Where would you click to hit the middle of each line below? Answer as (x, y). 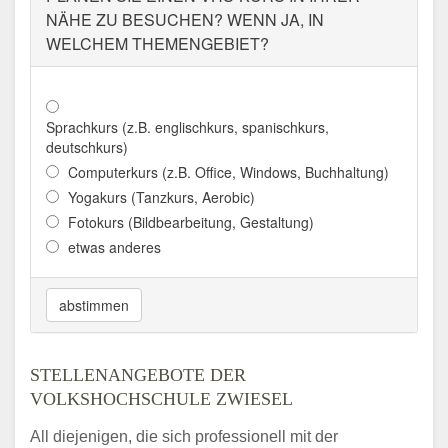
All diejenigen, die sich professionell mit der (184, 437)
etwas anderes (114, 247)
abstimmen (94, 305)
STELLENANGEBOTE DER (138, 375)
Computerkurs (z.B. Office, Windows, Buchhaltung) (228, 172)
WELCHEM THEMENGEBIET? (157, 44)
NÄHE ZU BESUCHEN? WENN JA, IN (185, 20)
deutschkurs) (87, 147)
